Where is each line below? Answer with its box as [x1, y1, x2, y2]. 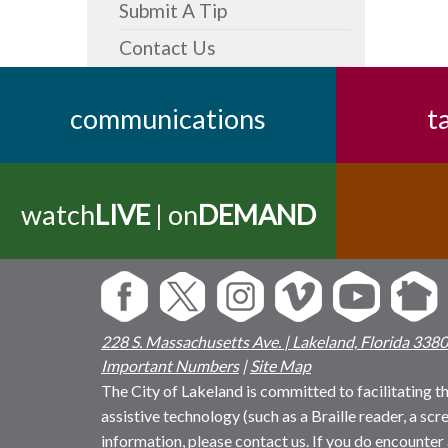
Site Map [249, 356, 311, 375]
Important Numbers [100, 356, 239, 375]
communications [70, 102, 266, 135]
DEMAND [197, 198, 316, 231]
